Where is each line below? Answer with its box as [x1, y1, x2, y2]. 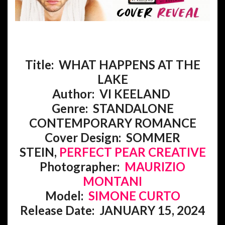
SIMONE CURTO [88, 188, 180, 203]
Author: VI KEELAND [52, 86, 173, 101]
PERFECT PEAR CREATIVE [59, 144, 206, 159]
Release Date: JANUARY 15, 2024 [20, 202, 205, 217]
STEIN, [19, 144, 59, 159]
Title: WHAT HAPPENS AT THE [25, 57, 200, 72]
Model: [45, 188, 88, 203]
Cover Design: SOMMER [45, 130, 180, 145]
